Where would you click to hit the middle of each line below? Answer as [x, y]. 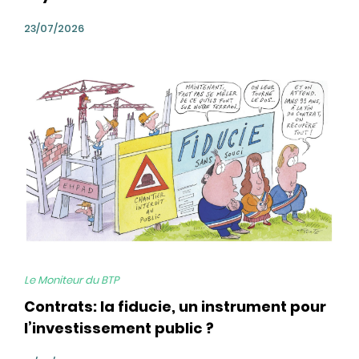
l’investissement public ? [119, 328]
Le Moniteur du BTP [71, 280]
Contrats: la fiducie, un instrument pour [175, 307]
